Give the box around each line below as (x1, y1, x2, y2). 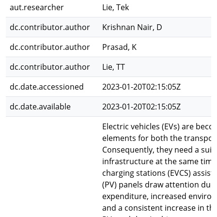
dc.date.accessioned (10, 81, 84, 92)
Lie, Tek (102, 2, 129, 13)
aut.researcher (10, 2, 64, 13)
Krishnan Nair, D (102, 22, 162, 32)
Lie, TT (102, 62, 125, 72)
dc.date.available (10, 101, 71, 112)
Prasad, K (102, 42, 137, 52)
